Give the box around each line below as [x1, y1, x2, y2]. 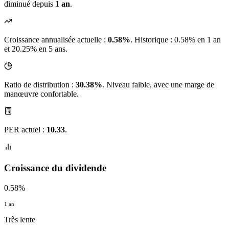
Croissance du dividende [4, 163, 106, 174]
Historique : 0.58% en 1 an [134, 35, 221, 44]
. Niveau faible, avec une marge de [102, 80, 214, 89]
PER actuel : [4, 125, 47, 134]
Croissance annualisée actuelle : [4, 35, 108, 44]
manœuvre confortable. [4, 89, 79, 99]
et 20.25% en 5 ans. [4, 44, 67, 54]
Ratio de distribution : [4, 80, 76, 89]
